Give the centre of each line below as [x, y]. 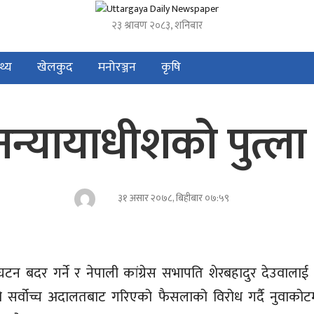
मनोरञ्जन [117, 67]
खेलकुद [55, 67]
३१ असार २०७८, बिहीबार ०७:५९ [173, 198]
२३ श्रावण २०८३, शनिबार [157, 25]
